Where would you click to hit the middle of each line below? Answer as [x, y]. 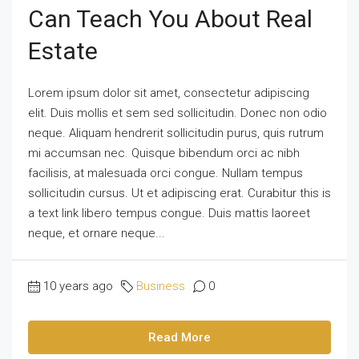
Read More [179, 337]
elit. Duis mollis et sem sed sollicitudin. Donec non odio [177, 113]
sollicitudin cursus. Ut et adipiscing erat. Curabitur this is [179, 193]
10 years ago [78, 286]
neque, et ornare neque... [97, 233]
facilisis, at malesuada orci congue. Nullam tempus [165, 173]
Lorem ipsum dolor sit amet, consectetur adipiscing [169, 93]
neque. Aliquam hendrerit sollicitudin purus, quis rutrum [176, 133]
